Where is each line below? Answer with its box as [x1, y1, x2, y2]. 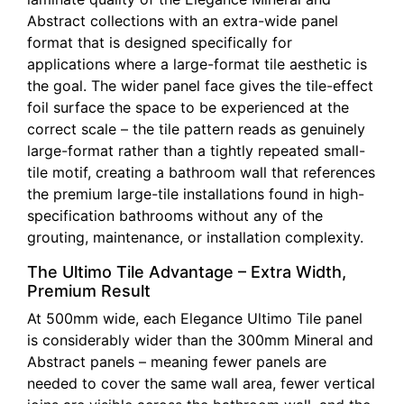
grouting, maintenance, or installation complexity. [27, 227, 363, 246]
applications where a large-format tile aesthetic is [27, 54, 367, 73]
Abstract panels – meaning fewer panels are [27, 352, 326, 371]
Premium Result [27, 280, 151, 300]
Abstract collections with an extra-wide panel [27, 11, 338, 30]
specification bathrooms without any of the [27, 206, 323, 225]
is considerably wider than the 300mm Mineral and [27, 330, 373, 349]
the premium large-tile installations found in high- [27, 184, 364, 203]
